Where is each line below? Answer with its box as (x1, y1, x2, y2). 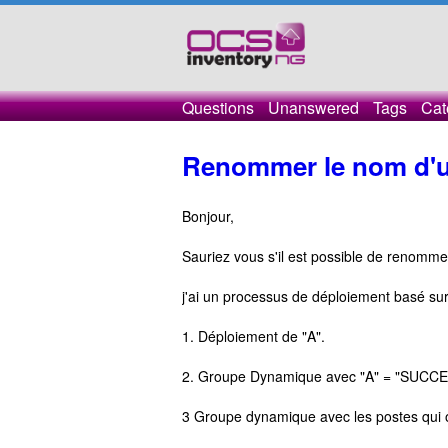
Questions (182, 96, 254, 119)
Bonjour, (182, 206, 234, 226)
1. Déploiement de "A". (182, 326, 325, 346)
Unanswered (268, 96, 359, 119)
